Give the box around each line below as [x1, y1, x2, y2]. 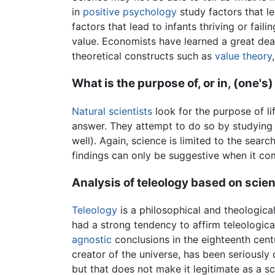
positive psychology [83, 6, 177, 18]
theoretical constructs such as [72, 50, 215, 63]
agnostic [72, 233, 112, 246]
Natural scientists [72, 104, 152, 117]
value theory [215, 50, 272, 63]
